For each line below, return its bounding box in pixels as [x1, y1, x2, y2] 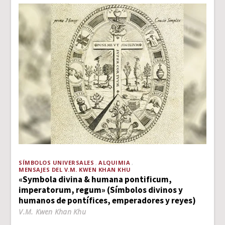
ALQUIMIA [98, 159, 131, 167]
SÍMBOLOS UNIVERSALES [19, 159, 94, 167]
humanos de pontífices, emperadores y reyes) [19, 195, 196, 206]
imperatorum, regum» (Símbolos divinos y [19, 184, 183, 196]
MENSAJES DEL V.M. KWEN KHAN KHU [19, 166, 131, 174]
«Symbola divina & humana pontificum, [19, 174, 172, 185]
